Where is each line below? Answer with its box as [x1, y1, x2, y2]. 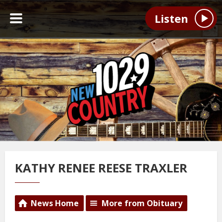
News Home [31, 198, 79, 209]
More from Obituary [102, 198, 182, 209]
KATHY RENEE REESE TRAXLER [15, 160, 187, 176]
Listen [154, 11, 188, 26]
